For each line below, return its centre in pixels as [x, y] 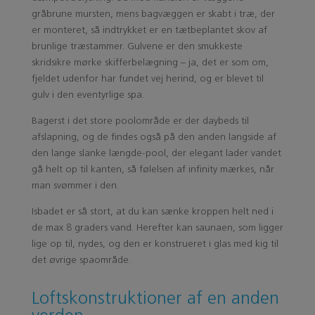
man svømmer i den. [75, 186]
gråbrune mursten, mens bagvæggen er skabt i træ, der [153, 14]
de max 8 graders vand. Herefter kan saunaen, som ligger [157, 228]
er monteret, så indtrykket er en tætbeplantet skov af [149, 30]
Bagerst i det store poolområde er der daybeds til [140, 121]
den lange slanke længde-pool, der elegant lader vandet [156, 153]
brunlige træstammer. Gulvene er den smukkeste [137, 46]
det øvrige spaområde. [81, 260]
